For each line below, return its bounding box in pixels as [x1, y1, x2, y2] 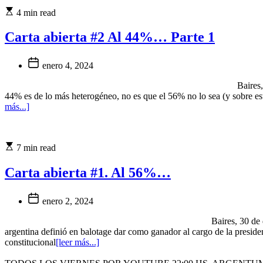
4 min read [16, 7, 56, 18]
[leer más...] [56, 237, 99, 248]
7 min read [16, 143, 56, 153]
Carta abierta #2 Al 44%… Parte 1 [5, 29, 215, 45]
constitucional [5, 237, 56, 248]
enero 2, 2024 [40, 196, 93, 207]
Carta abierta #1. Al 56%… [5, 165, 171, 181]
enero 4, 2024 [40, 60, 93, 71]
